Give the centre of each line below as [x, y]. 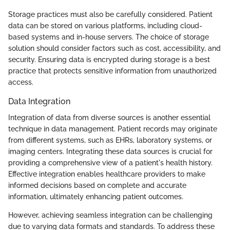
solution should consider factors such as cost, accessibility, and [114, 48]
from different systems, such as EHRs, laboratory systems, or [110, 140]
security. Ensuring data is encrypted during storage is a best [109, 59]
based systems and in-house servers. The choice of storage [109, 37]
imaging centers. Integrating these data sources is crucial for [110, 152]
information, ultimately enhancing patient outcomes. [96, 197]
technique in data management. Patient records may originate [113, 129]
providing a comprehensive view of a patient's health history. [110, 163]
